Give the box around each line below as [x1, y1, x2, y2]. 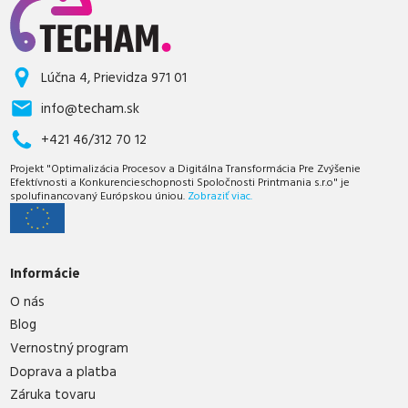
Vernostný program [10, 338, 129, 358]
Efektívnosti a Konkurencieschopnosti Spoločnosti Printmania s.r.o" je [10, 174, 351, 190]
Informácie [10, 264, 81, 284]
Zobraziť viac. [188, 188, 253, 204]
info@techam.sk [41, 98, 140, 118]
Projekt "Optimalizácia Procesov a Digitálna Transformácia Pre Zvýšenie [10, 160, 362, 177]
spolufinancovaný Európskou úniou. [10, 188, 189, 204]
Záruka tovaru [10, 385, 97, 405]
